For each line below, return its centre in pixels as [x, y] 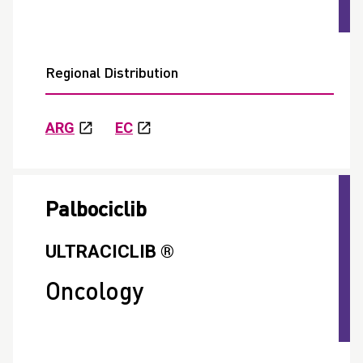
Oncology [94, 294]
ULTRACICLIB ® [110, 252]
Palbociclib [96, 211]
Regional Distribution [112, 74]
